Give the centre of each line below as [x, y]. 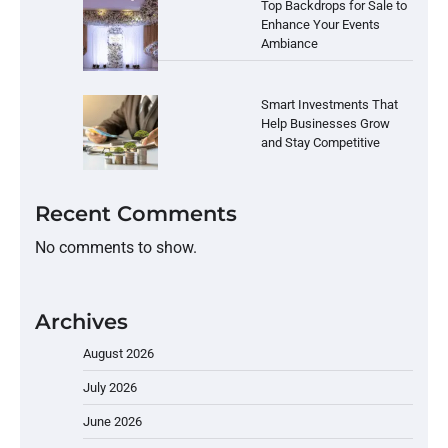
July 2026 [110, 387]
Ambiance [289, 43]
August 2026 [118, 353]
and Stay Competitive [320, 142]
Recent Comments [136, 213]
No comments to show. [116, 247]
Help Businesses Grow [325, 123]
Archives [81, 321]
